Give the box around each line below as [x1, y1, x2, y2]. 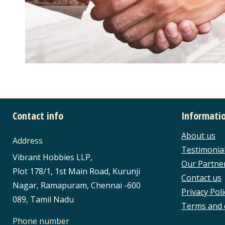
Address [13, 135, 43, 147]
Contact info [13, 109, 63, 123]
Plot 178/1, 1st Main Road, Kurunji [13, 166, 140, 177]
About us [181, 130, 215, 142]
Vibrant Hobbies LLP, [13, 152, 92, 163]
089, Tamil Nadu [13, 194, 74, 205]
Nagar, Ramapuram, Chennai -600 [13, 180, 141, 191]
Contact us [181, 172, 221, 184]
